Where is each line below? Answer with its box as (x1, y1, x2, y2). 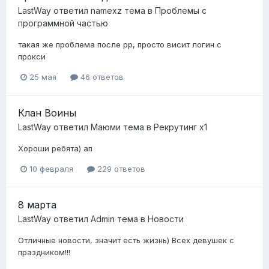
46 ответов (78, 71, 124, 82)
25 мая (29, 71, 56, 82)
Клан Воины (18, 106, 76, 119)
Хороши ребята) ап (18, 143, 92, 153)
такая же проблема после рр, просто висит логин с (18, 39, 222, 49)
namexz (91, 5, 122, 16)
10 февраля (29, 163, 73, 174)
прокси (18, 51, 46, 61)
